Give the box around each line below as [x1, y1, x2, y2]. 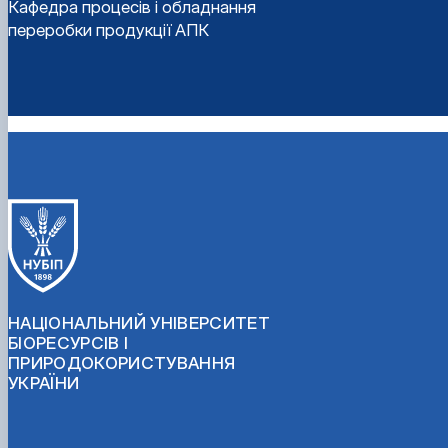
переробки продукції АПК [8, 20, 209, 41]
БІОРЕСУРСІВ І [8, 332, 129, 353]
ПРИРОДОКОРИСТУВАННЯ [8, 352, 236, 373]
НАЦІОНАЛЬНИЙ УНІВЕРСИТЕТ [8, 312, 271, 333]
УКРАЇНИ [8, 372, 80, 393]
